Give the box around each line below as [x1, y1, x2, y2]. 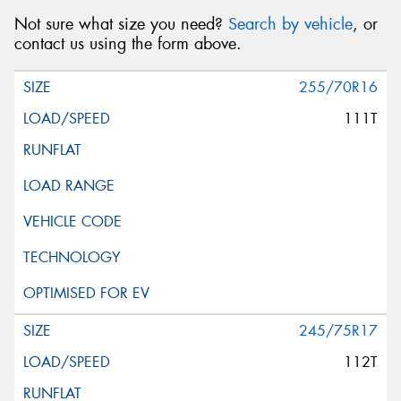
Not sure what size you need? [14, 13, 228, 36]
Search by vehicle [228, 13, 353, 36]
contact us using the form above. [14, 33, 242, 55]
